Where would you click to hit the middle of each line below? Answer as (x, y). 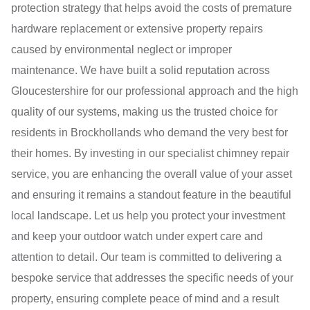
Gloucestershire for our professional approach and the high (155, 91)
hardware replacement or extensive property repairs (137, 28)
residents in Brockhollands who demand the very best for (149, 132)
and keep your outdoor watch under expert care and (137, 236)
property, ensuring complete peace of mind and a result (145, 298)
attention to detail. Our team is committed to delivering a (146, 257)
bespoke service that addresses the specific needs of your (152, 277)
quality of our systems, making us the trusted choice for (144, 111)
